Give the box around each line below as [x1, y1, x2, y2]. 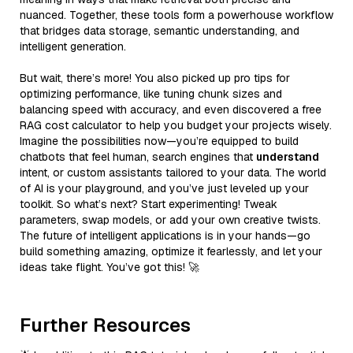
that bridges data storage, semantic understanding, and [20, 23, 299, 38]
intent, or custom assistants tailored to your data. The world [20, 165, 326, 180]
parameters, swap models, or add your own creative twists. [20, 212, 321, 227]
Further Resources [20, 312, 191, 337]
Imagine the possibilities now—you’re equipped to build [20, 133, 299, 148]
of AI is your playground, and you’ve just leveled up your [20, 180, 309, 195]
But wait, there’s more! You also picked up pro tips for [20, 70, 290, 85]
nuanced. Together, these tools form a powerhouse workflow [20, 7, 333, 22]
